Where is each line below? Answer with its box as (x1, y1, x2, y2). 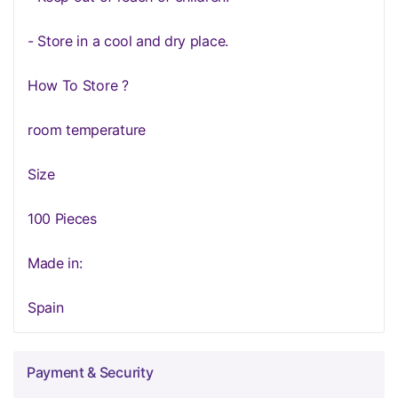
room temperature (28, 121, 146, 139)
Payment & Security (27, 363, 154, 381)
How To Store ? (28, 76, 129, 94)
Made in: (28, 254, 83, 272)
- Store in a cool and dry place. (28, 32, 228, 50)
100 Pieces (28, 210, 97, 227)
